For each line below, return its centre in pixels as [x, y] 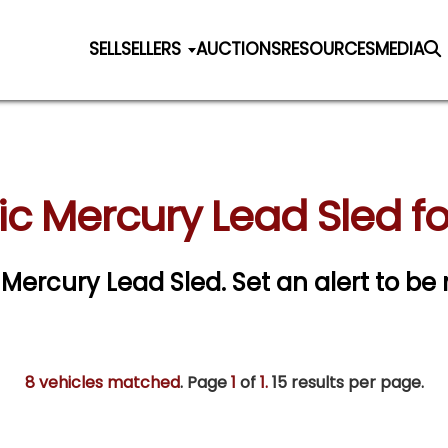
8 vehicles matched [102, 383]
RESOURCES [328, 48]
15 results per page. [345, 383]
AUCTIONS [239, 48]
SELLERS [151, 48]
